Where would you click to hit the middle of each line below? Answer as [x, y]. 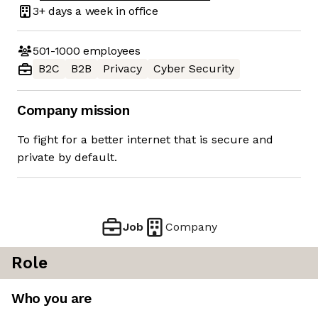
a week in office [115, 11]
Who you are [51, 299]
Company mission [73, 111]
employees [110, 50]
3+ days [53, 11]
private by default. [67, 158]
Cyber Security [194, 69]
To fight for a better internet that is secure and [145, 140]
